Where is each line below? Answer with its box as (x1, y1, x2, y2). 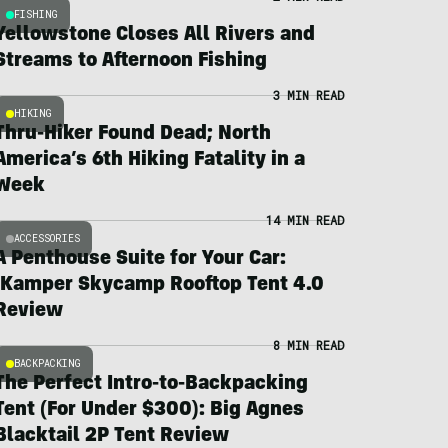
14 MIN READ (265, 212, 344, 228)
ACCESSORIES (13, 232, 80, 245)
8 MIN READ (272, 337, 344, 353)
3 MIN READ (272, 87, 344, 103)
